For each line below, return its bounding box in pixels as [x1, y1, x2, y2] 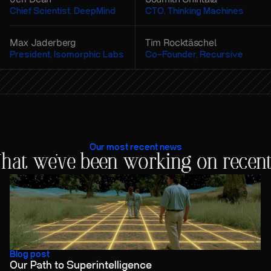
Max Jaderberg [10, 36, 76, 49]
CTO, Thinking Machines [145, 6, 244, 16]
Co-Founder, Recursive [145, 50, 243, 59]
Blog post [10, 250, 50, 259]
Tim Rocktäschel [145, 36, 217, 49]
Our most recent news [89, 143, 182, 152]
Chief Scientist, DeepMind [10, 6, 116, 16]
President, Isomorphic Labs [10, 50, 124, 59]
